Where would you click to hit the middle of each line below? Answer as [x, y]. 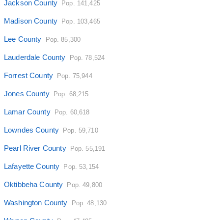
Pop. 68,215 [71, 94]
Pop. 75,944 [75, 76]
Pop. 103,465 [81, 22]
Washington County [36, 203]
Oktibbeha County [34, 185]
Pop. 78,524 [87, 58]
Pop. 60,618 [72, 112]
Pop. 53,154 [81, 167]
